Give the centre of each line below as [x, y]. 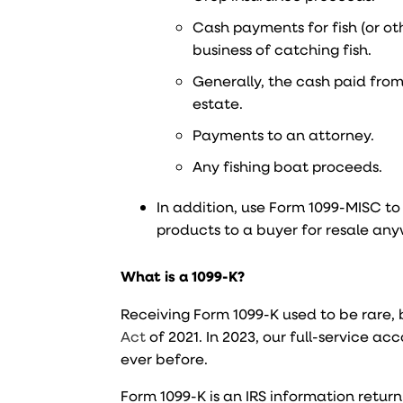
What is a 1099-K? [183, 276]
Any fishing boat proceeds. [288, 166]
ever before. [165, 358]
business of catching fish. [282, 49]
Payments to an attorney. [284, 134]
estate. [218, 103]
